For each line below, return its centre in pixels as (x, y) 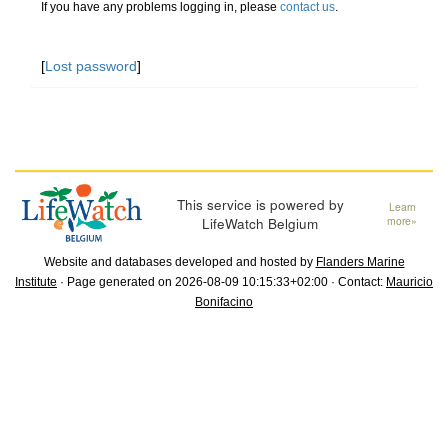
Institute (36, 282)
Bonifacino (224, 302)
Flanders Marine (360, 262)
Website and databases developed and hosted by (179, 262)
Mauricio (409, 282)
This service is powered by (260, 204)
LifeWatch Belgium (260, 223)
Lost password (91, 66)
